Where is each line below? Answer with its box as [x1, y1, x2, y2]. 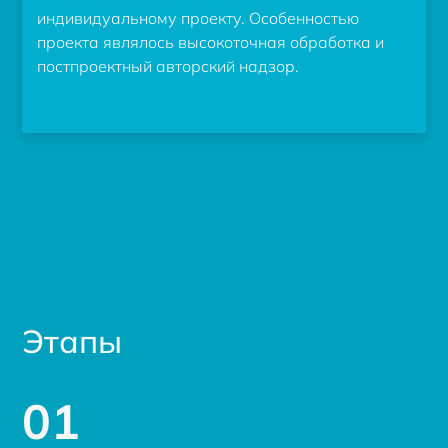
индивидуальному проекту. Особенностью [37, 7, 360, 28]
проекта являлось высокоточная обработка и [37, 31, 385, 52]
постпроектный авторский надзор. [37, 55, 300, 76]
